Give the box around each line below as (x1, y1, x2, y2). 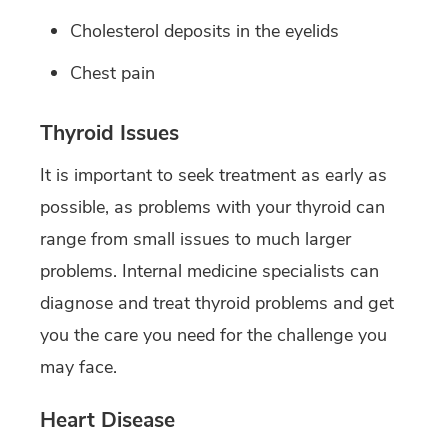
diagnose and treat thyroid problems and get (40, 290, 394, 315)
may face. (40, 354, 117, 379)
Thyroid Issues (40, 118, 179, 147)
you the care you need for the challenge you (40, 322, 387, 347)
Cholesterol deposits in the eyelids (70, 18, 339, 43)
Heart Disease (40, 405, 175, 434)
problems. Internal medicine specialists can (40, 258, 379, 283)
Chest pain (70, 60, 155, 85)
